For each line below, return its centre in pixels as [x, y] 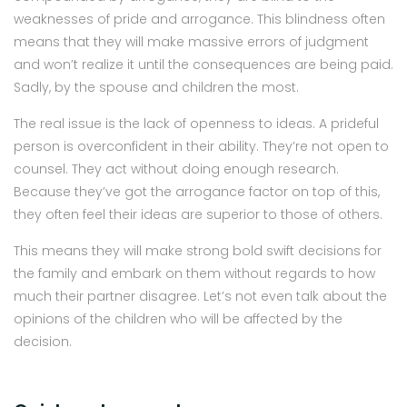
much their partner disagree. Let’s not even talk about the [200, 296]
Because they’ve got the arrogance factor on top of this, [197, 191]
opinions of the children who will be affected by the [178, 318]
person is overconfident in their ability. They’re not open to [201, 146]
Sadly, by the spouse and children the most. [156, 87]
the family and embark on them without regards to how [194, 273]
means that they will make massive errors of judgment [191, 41]
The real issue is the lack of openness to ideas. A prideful [196, 123]
